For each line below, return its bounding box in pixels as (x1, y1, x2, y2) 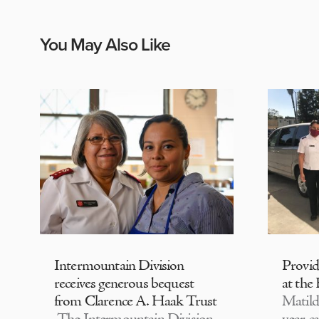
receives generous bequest (54, 273, 194, 294)
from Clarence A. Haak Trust (54, 291, 217, 312)
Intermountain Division (54, 255, 184, 276)
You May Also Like (40, 31, 170, 58)
